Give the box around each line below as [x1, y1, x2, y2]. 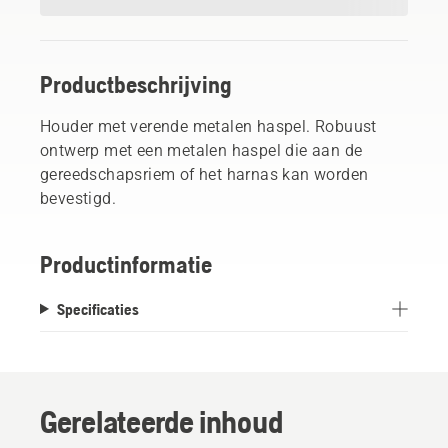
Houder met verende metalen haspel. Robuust [40, 116, 377, 136]
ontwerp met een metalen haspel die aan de [40, 140, 363, 160]
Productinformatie [40, 250, 212, 278]
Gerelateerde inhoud [40, 402, 283, 440]
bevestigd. [40, 188, 116, 208]
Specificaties [56, 299, 139, 318]
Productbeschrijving [40, 70, 232, 98]
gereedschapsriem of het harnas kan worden [40, 164, 369, 184]
